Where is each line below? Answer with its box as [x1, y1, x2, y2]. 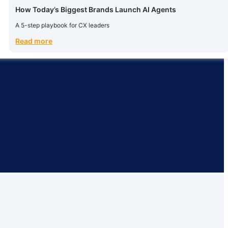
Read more [15, 37, 53, 45]
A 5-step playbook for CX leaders [15, 21, 110, 29]
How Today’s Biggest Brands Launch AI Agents [15, 5, 177, 14]
